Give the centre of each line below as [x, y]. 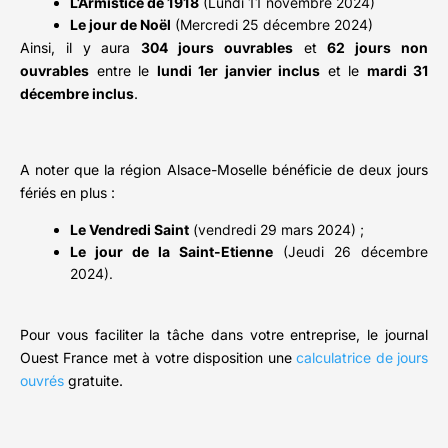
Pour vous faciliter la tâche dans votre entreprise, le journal [224, 335]
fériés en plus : [67, 193]
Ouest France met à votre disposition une [158, 358]
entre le [123, 71]
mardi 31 [397, 71]
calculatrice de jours [362, 358]
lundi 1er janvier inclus [238, 71]
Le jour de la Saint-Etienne [171, 252]
